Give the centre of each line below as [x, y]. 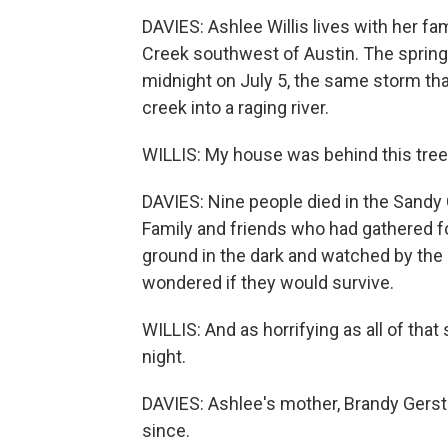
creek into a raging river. [235, 107]
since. [166, 430]
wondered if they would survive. [268, 282]
